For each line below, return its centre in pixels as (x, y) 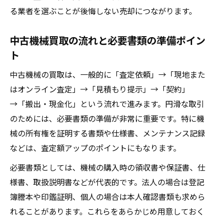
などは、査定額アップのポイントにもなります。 (95, 148)
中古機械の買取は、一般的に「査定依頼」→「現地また (108, 74)
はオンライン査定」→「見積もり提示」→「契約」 (100, 89)
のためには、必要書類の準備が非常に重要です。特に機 (107, 118)
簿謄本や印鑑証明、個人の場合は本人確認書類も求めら (108, 197)
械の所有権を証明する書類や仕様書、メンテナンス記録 (108, 133)
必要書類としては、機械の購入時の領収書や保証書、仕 (108, 167)
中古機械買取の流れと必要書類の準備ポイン (108, 40)
